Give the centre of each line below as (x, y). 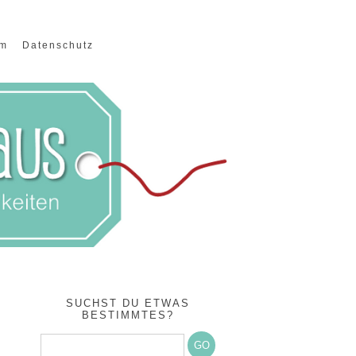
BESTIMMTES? (128, 315)
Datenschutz (58, 45)
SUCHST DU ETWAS (128, 304)
